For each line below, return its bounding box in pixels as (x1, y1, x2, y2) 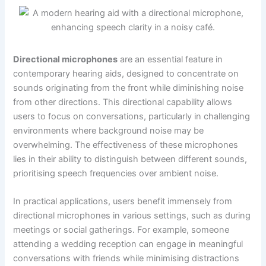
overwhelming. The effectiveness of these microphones (13, 139, 239, 150)
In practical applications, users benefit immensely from (13, 196, 233, 207)
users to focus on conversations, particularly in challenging (13, 110, 251, 122)
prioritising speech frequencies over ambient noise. (13, 167, 219, 179)
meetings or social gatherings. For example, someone (13, 224, 230, 236)
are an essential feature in (118, 53, 223, 65)
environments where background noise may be (13, 125, 204, 136)
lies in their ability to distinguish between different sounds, (13, 153, 248, 164)
